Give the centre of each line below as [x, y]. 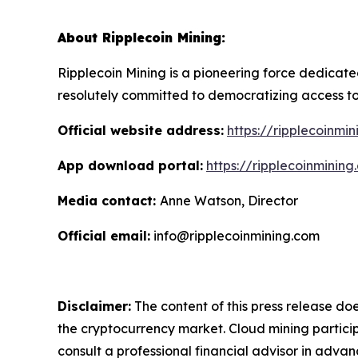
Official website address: [141, 130]
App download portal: [130, 165]
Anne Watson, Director [229, 200]
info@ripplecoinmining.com [235, 235]
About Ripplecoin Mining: [141, 37]
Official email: [104, 235]
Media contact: [109, 200]
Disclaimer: [94, 306]
